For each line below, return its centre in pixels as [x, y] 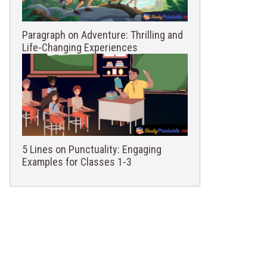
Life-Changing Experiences [80, 47]
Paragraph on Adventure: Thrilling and [103, 35]
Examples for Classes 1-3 [77, 162]
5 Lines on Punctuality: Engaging [92, 149]
